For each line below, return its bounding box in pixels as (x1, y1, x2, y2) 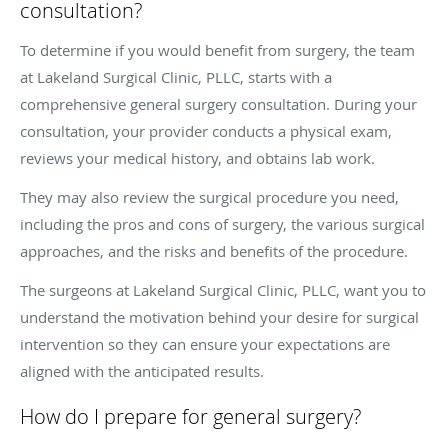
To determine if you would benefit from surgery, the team (20, 39, 415, 60)
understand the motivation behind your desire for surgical (20, 306, 419, 327)
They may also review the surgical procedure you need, (20, 186, 399, 207)
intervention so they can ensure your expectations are (20, 333, 390, 354)
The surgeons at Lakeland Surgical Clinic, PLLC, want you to (20, 279, 426, 300)
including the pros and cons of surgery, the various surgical (20, 213, 425, 234)
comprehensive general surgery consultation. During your (20, 93, 417, 114)
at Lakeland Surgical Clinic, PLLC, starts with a (20, 66, 332, 87)
